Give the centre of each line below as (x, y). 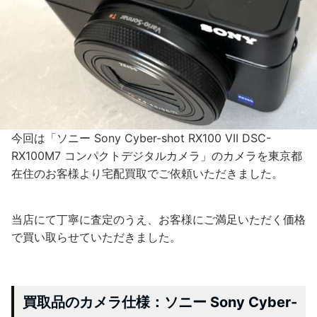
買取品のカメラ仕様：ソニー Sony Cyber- (160, 302)
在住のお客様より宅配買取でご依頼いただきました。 (147, 173)
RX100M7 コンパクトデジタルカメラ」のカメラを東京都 (157, 155)
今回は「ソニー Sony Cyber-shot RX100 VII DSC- (141, 138)
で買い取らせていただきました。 (96, 237)
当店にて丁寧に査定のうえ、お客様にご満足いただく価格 (158, 219)
